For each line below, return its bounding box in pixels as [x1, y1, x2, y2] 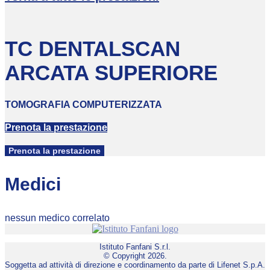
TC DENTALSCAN [5, 37, 180, 61]
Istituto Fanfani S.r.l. [99, 242, 171, 251]
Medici [5, 174, 61, 194]
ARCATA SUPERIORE [5, 61, 218, 85]
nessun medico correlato [5, 212, 110, 223]
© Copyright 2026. [103, 251, 167, 260]
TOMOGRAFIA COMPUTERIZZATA [5, 99, 162, 110]
